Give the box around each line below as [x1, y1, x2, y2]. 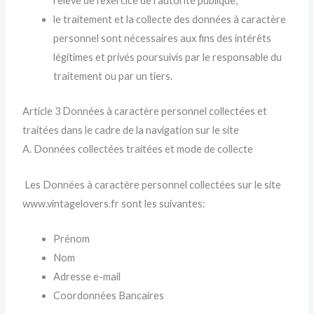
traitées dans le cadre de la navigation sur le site [22, 124, 240, 137]
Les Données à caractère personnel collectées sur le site [22, 178, 282, 191]
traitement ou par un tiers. [53, 70, 173, 83]
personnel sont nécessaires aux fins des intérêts [53, 32, 272, 45]
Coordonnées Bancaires [53, 289, 165, 302]
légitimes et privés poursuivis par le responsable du [53, 51, 282, 64]
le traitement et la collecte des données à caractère [53, 13, 287, 26]
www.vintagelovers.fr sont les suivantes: [22, 197, 206, 210]
